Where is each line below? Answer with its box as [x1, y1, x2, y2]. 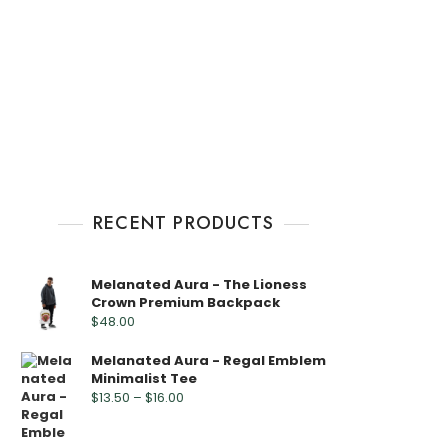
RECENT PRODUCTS [93, 210, 274, 236]
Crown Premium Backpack [91, 293, 280, 312]
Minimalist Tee [91, 369, 197, 388]
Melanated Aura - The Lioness [91, 275, 307, 294]
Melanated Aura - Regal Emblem [91, 351, 326, 370]
